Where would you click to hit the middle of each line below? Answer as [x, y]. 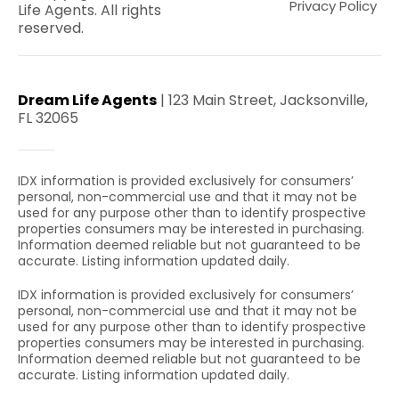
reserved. [51, 28]
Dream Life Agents [87, 100]
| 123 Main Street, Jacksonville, [262, 100]
